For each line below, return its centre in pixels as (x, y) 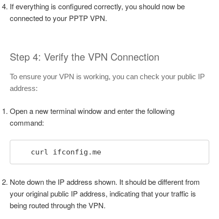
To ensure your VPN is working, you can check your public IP (107, 76)
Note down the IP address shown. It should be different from (105, 181)
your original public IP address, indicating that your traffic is (103, 193)
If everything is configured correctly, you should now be (97, 6)
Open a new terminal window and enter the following (92, 111)
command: (27, 123)
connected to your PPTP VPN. (58, 18)
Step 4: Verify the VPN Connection (85, 56)
